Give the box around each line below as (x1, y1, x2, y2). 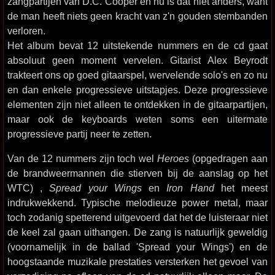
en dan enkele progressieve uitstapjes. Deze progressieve (7, 84, 268, 95)
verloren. (7, 25, 45, 36)
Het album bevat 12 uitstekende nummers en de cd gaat (7, 40, 268, 51)
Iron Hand (166, 182, 214, 193)
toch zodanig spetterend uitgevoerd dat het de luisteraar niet (7, 212, 268, 223)
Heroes (157, 153, 190, 164)
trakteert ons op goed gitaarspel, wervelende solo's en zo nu (7, 69, 268, 80)
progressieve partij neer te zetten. (7, 128, 152, 139)
